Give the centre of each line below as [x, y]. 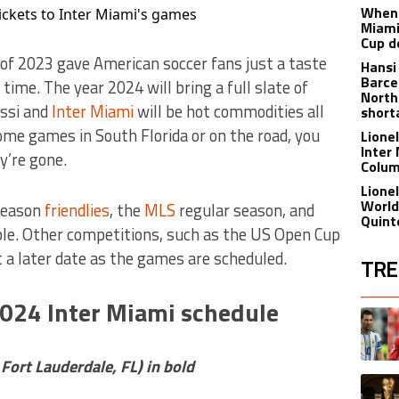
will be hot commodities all [228, 111]
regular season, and [244, 210]
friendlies [77, 210]
